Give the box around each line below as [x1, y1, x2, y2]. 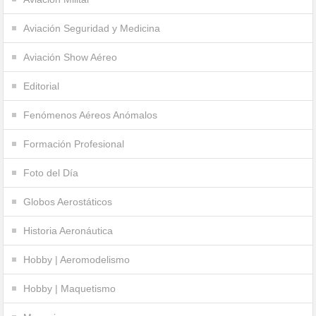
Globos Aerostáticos [23, 195, 113, 207]
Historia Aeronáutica [23, 224, 114, 236]
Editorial [23, 80, 60, 92]
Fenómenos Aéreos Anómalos [23, 109, 158, 121]
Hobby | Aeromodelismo [23, 253, 130, 265]
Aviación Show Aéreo [23, 51, 118, 63]
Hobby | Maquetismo [23, 282, 116, 294]
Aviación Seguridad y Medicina [23, 22, 161, 34]
